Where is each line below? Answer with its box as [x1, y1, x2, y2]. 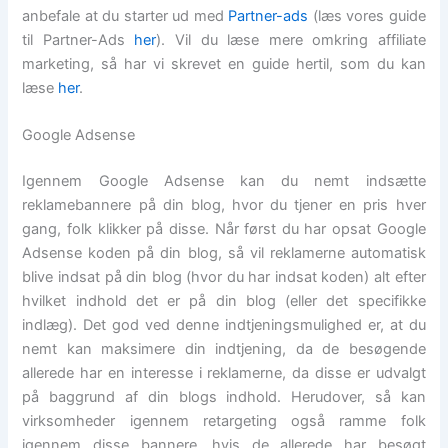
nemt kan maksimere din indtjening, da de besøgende [22, 340, 426, 359]
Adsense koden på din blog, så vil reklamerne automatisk [22, 244, 426, 263]
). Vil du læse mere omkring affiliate [156, 31, 426, 49]
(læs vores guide [308, 7, 426, 25]
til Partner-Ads [22, 31, 135, 49]
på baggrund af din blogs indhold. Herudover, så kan [22, 388, 426, 407]
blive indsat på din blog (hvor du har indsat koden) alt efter [22, 268, 426, 287]
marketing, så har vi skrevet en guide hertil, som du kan [22, 55, 426, 73]
